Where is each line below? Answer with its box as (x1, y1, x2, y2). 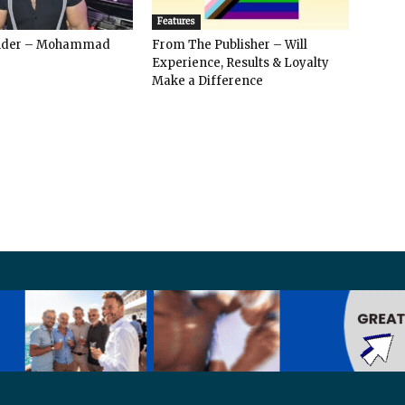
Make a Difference (152, 72, 263, 89)
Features (157, 14, 195, 27)
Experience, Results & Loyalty (152, 54, 329, 71)
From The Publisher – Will (152, 36, 307, 52)
